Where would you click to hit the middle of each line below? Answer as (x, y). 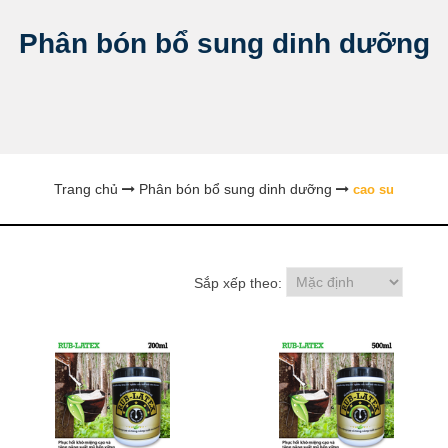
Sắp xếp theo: (238, 283)
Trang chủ (86, 188)
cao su (373, 189)
